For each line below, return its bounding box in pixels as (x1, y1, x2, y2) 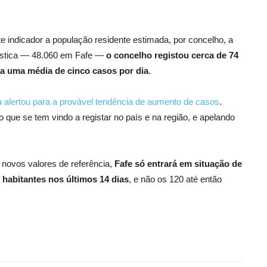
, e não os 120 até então (129, 173, 222, 184)
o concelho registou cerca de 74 (106, 49, 238, 60)
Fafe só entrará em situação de (114, 158, 242, 169)
